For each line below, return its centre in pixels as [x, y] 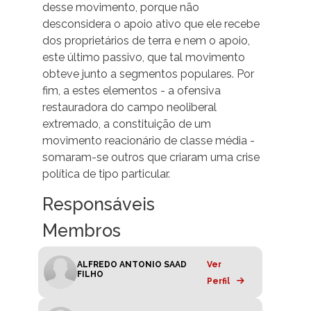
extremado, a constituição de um [127, 124]
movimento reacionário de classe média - [149, 141]
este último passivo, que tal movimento [144, 58]
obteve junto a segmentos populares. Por [148, 74]
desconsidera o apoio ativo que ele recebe [151, 24]
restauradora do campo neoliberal [129, 108]
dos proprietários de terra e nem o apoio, [146, 41]
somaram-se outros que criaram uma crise [151, 158]
